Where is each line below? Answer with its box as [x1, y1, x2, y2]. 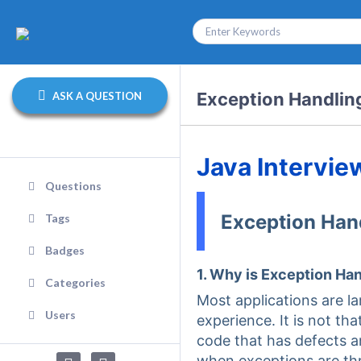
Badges [45, 243, 85, 257]
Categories [45, 276, 106, 289]
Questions [45, 179, 102, 193]
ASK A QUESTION [50, 89, 142, 102]
